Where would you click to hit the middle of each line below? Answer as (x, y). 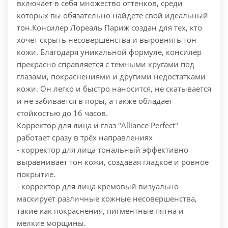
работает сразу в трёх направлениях (85, 138)
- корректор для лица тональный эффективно (103, 150)
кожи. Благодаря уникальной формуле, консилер (109, 52)
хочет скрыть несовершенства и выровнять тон (107, 40)
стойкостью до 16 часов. (62, 113)
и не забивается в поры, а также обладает (95, 101)
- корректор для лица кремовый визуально (98, 187)
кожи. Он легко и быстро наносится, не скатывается (114, 89)
